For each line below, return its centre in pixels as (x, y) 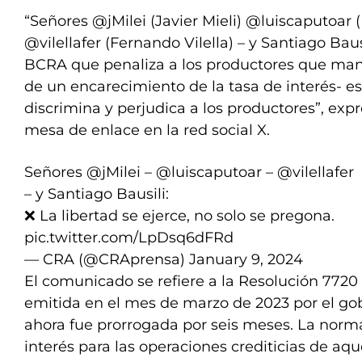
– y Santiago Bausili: (97, 194)
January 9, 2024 (246, 259)
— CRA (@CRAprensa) (107, 259)
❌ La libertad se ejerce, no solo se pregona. (179, 216)
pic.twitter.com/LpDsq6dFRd (129, 238)
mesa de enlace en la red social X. (147, 130)
